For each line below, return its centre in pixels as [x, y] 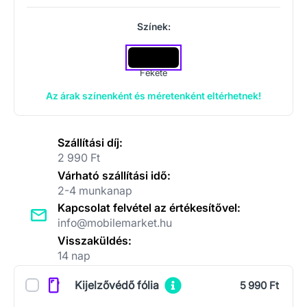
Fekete [153, 73]
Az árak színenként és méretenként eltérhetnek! [153, 96]
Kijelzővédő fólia [117, 285]
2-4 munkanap [95, 190]
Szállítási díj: [90, 143]
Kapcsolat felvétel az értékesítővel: [149, 208]
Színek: [153, 26]
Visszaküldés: [95, 240]
